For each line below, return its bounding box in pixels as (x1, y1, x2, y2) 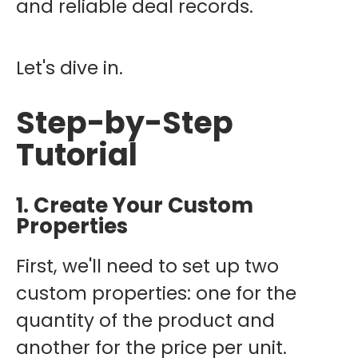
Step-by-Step (16, 101, 233, 144)
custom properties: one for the (16, 280, 296, 306)
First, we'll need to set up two (16, 253, 279, 279)
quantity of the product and (16, 307, 275, 333)
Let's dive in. (16, 54, 123, 81)
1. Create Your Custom (16, 190, 253, 220)
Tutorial (16, 133, 137, 176)
